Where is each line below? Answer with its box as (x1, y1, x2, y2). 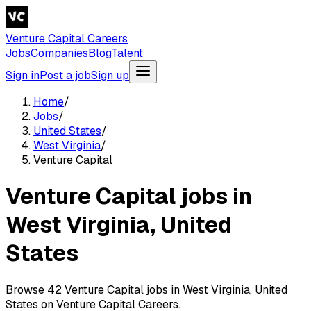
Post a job (40, 68, 91, 83)
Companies (31, 46, 88, 60)
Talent (111, 46, 143, 60)
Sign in (6, 68, 40, 83)
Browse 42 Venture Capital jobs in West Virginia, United (6, 282, 287, 297)
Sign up (91, 68, 129, 83)
